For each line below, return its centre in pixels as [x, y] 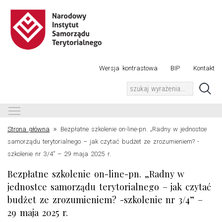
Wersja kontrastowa [128, 68]
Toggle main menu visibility [72, 110]
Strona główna [29, 129]
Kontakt [204, 68]
